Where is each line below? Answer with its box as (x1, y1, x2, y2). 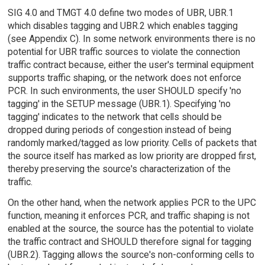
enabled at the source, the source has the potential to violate (7, 222, 254, 234)
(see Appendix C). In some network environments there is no (7, 33, 256, 44)
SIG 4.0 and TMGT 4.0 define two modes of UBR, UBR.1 (7, 7, 234, 18)
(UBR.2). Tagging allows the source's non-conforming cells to (7, 248, 254, 260)
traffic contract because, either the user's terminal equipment (7, 59, 254, 70)
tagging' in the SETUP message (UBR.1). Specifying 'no (7, 98, 231, 109)
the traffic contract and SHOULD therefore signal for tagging (7, 235, 251, 247)
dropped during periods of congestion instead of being (7, 124, 231, 135)
